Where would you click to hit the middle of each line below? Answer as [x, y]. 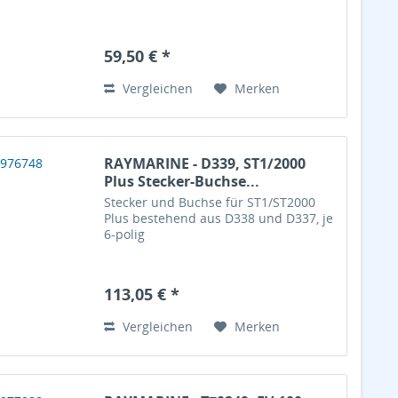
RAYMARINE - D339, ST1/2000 [205, 163]
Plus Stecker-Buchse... [182, 181]
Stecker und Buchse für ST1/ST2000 [210, 202]
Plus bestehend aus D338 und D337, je [219, 218]
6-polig [125, 234]
